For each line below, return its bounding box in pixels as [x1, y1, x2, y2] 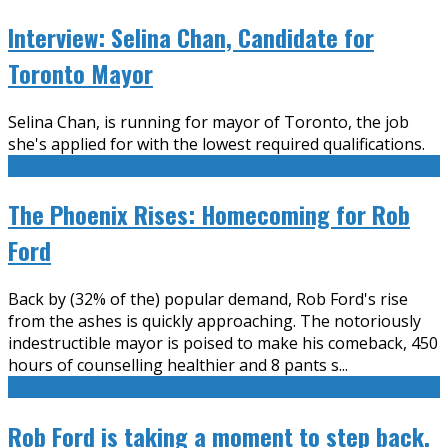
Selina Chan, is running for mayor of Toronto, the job [8, 110, 409, 133]
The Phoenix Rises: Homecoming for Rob [8, 196, 410, 233]
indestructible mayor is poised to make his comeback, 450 [8, 332, 438, 355]
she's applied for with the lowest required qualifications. [8, 132, 425, 155]
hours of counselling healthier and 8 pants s [8, 354, 339, 377]
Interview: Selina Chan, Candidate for [8, 18, 374, 55]
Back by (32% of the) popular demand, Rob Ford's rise [8, 288, 408, 311]
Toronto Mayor [8, 54, 153, 91]
